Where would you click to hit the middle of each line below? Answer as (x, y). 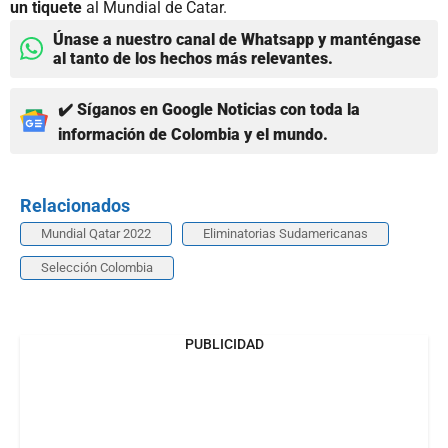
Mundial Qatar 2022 (96, 233)
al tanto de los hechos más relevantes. (193, 58)
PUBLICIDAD (224, 343)
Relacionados (75, 205)
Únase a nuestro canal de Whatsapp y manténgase (237, 39)
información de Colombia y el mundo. (193, 134)
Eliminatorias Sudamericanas (285, 233)
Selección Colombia (97, 267)
